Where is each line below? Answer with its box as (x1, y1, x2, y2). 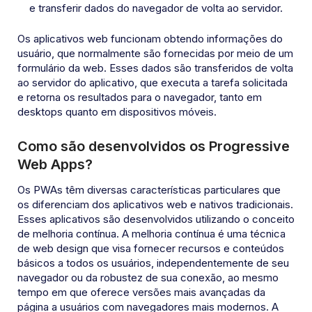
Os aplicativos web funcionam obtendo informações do (17, 32, 283, 46)
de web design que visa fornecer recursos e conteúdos (17, 242, 284, 256)
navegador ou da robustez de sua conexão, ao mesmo (17, 271, 279, 285)
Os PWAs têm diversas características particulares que (17, 183, 281, 197)
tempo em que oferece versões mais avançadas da (17, 286, 265, 299)
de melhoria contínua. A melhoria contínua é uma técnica (17, 227, 286, 241)
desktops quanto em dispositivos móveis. (17, 105, 217, 119)
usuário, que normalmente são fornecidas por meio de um (17, 47, 293, 61)
